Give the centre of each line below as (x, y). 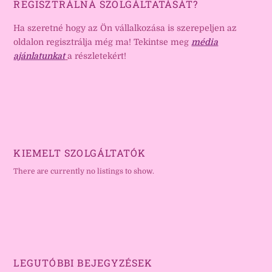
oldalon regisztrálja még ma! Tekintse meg (103, 42)
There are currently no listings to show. (84, 172)
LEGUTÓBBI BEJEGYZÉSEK (83, 263)
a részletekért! (97, 56)
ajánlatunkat (39, 56)
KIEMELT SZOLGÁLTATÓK (80, 153)
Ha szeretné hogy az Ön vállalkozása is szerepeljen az (125, 28)
